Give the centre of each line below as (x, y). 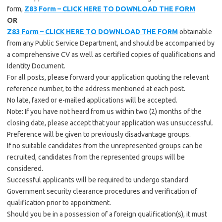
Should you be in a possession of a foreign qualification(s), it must (107, 214)
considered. (25, 168)
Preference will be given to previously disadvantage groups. (99, 134)
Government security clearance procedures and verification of (102, 191)
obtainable (195, 32)
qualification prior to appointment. (59, 203)
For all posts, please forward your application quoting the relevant (108, 77)
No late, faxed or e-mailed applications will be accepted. (92, 100)
